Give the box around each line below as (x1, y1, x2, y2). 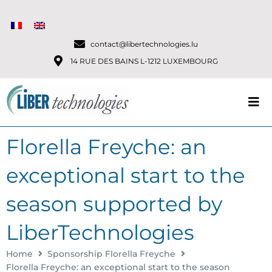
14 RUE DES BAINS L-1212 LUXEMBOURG (70, 56, 219, 66)
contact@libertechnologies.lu (90, 39, 199, 49)
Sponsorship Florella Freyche (47, 248, 175, 259)
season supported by (6, 191, 222, 217)
